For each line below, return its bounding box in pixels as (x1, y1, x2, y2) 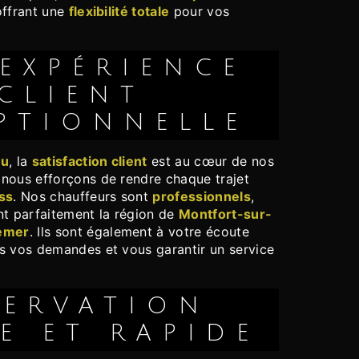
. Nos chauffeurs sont (13, 188, 153, 205)
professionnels (152, 188, 251, 205)
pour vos (169, 3, 230, 20)
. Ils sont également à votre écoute (29, 224, 249, 240)
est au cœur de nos (147, 153, 274, 170)
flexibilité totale (68, 3, 170, 20)
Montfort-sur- (179, 206, 272, 223)
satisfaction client (31, 153, 147, 170)
